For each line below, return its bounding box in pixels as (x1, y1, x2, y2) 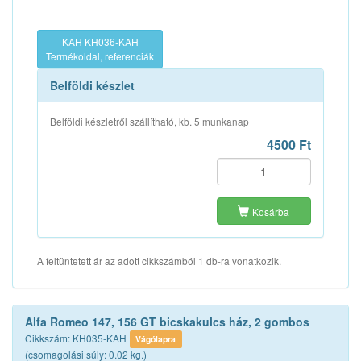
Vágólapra (135, 333, 176, 345)
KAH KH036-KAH (61, 35, 139, 48)
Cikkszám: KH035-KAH (25, 331, 127, 345)
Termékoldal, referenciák (46, 49, 154, 63)
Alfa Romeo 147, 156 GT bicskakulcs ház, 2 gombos (25, 313, 309, 330)
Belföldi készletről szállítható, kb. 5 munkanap (50, 114, 249, 128)
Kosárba (252, 205, 290, 218)
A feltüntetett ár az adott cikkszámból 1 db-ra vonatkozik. (37, 254, 281, 268)
